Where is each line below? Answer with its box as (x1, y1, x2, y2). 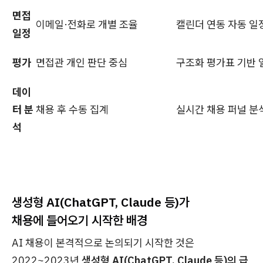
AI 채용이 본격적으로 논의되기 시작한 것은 (12, 236, 194, 249)
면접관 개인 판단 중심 (36, 56, 127, 69)
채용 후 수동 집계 (36, 103, 109, 116)
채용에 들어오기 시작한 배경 (12, 212, 147, 228)
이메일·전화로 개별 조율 (36, 18, 138, 31)
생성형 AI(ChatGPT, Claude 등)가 (12, 194, 190, 210)
